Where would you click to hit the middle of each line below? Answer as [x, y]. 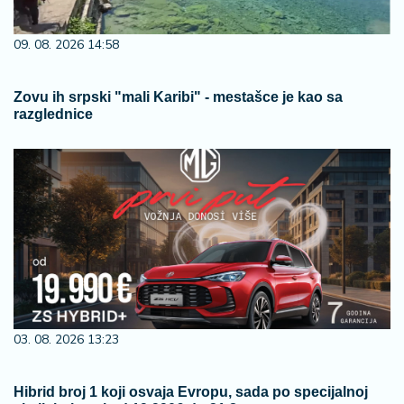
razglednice [53, 114]
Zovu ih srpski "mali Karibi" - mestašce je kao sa [178, 97]
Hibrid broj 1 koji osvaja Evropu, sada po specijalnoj [191, 392]
